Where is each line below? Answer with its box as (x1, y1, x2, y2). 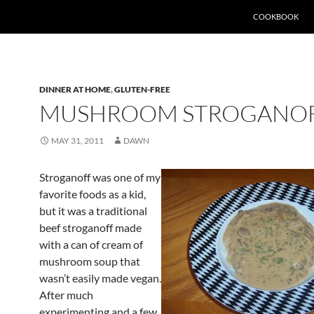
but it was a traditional (39, 204, 147, 217)
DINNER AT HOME (39, 84, 111, 95)
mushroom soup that (39, 254, 140, 268)
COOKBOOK (253, 12, 299, 21)
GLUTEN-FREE (114, 84, 170, 95)
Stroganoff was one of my (39, 170, 161, 184)
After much (39, 288, 93, 301)
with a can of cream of (39, 238, 143, 251)
